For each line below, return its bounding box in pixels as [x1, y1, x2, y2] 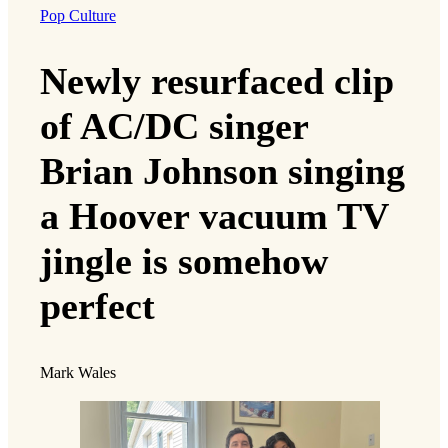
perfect [40, 285, 155, 328]
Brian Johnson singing [40, 150, 405, 193]
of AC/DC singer [40, 105, 308, 148]
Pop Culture [40, 7, 116, 26]
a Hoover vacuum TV [40, 195, 388, 238]
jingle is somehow [40, 240, 328, 283]
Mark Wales [40, 363, 116, 382]
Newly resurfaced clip [40, 60, 394, 103]
